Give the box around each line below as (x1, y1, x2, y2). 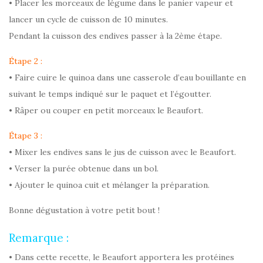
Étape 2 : (9, 55, 42, 66)
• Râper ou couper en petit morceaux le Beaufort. (9, 104, 203, 116)
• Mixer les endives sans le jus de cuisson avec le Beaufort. (9, 146, 236, 157)
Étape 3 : (9, 130, 42, 141)
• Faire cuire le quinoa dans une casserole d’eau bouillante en (9, 72, 246, 83)
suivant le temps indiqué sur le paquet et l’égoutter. (9, 88, 211, 99)
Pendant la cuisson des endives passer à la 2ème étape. (9, 30, 222, 41)
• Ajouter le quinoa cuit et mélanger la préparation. (9, 179, 210, 190)
